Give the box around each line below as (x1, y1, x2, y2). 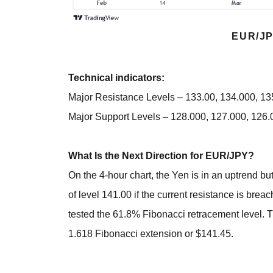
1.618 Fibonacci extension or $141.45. (68, 228, 234, 239)
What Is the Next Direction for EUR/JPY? (68, 150, 255, 161)
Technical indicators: (68, 72, 165, 83)
